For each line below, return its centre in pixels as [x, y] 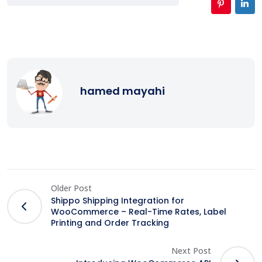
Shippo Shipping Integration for [118, 200]
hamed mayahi [123, 91]
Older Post [71, 188]
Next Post [191, 251]
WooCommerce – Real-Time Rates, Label [139, 211]
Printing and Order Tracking [110, 223]
